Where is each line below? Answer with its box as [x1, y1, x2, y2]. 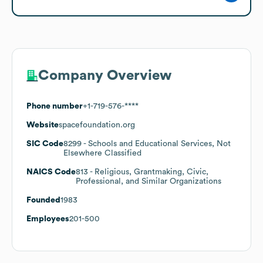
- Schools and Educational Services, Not [82, 139, 231, 148]
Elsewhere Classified [63, 149, 141, 157]
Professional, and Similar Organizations [76, 177, 221, 186]
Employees [26, 214, 69, 223]
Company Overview [38, 68, 171, 83]
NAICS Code [26, 167, 76, 176]
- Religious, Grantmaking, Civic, [88, 167, 208, 176]
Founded [26, 195, 60, 204]
